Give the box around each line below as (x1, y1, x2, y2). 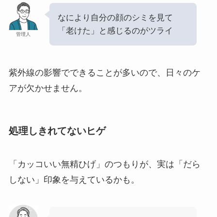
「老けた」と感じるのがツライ (57, 26, 173, 35)
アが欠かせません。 (8, 83, 87, 93)
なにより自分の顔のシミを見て (57, 13, 173, 22)
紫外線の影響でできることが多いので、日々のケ (8, 67, 201, 77)
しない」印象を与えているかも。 (8, 175, 139, 185)
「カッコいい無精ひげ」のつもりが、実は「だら (8, 159, 201, 170)
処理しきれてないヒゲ (8, 125, 106, 136)
